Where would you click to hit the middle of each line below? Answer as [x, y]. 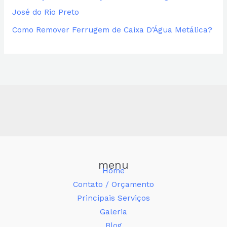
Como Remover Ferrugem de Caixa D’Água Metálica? [112, 30]
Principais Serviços [113, 198]
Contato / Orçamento [113, 185]
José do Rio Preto [45, 12]
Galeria [113, 212]
